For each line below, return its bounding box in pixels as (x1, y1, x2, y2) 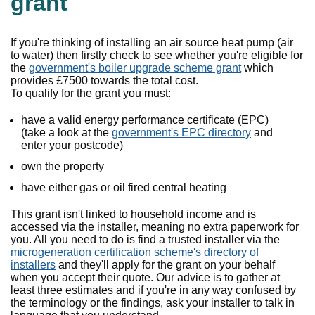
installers (11, 259, 56, 271)
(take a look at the (21, 127, 112, 139)
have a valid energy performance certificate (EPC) (21, 114, 269, 126)
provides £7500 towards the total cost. (11, 75, 198, 86)
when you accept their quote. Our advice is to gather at (11, 271, 280, 283)
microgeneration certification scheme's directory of (11, 246, 259, 258)
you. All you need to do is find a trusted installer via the (11, 233, 280, 245)
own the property (21, 160, 104, 172)
